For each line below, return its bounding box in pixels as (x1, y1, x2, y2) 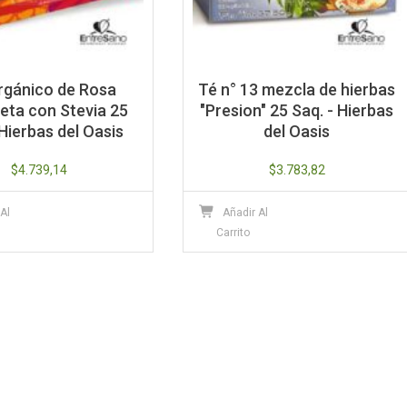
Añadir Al (222, 205, 268, 219)
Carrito (216, 225, 251, 239)
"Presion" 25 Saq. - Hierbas (200, 100, 394, 120)
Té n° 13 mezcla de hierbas (198, 79, 396, 99)
